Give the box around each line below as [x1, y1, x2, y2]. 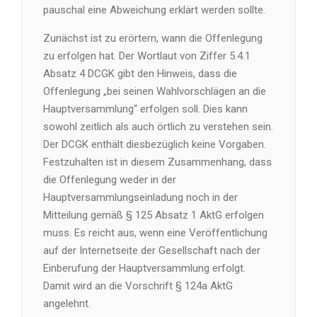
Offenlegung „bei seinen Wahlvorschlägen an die [43, 85, 266, 98]
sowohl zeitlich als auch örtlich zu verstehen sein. [43, 120, 273, 133]
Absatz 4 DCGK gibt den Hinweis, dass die [43, 67, 237, 80]
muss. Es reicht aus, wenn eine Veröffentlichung [43, 226, 267, 239]
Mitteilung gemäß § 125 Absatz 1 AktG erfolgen [43, 209, 264, 221]
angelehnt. [43, 297, 91, 310]
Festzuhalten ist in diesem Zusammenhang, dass [43, 156, 272, 168]
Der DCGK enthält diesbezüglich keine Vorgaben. [43, 138, 266, 151]
